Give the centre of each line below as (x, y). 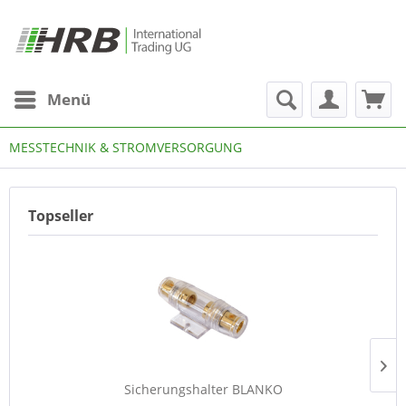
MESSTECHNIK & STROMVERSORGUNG (126, 147)
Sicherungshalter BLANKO (203, 389)
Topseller (61, 216)
